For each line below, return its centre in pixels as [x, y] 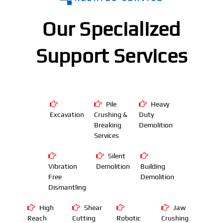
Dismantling [67, 187]
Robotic [129, 218]
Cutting [84, 218]
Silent [116, 156]
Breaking [108, 125]
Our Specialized [111, 29]
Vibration [62, 166]
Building [153, 166]
